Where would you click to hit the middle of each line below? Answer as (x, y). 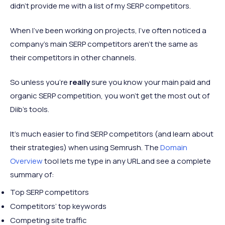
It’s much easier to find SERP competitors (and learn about (112, 134)
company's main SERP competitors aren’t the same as (104, 44)
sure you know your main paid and (150, 82)
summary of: (32, 175)
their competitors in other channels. (73, 58)
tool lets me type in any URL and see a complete (127, 161)
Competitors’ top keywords (58, 206)
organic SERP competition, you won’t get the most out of (110, 96)
